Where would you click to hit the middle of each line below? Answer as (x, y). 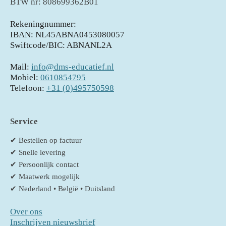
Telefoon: (28, 88)
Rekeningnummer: (43, 24)
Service (24, 121)
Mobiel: (25, 77)
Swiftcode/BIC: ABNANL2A (61, 45)
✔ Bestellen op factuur (46, 140)
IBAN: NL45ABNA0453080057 (67, 34)
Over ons (26, 211)
